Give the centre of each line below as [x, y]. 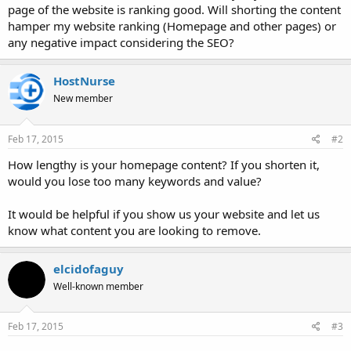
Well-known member [98, 286]
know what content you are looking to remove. [134, 230]
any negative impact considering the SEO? [121, 43]
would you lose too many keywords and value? [135, 181]
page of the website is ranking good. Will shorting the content [174, 10]
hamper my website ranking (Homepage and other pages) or [172, 26]
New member [83, 99]
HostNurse [84, 81]
